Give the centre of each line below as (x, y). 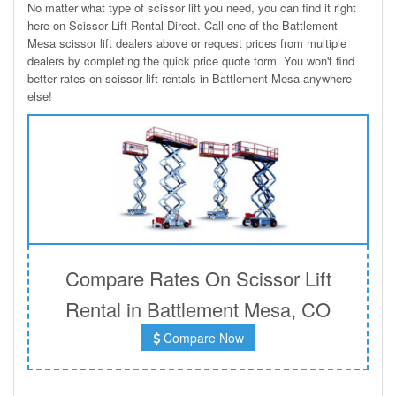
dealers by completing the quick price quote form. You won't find (191, 60)
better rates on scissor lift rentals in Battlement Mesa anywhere (190, 78)
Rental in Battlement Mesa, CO (198, 309)
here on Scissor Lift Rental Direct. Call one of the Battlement (183, 25)
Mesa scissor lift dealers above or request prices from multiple (187, 42)
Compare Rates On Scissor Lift (198, 278)
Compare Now (202, 338)
